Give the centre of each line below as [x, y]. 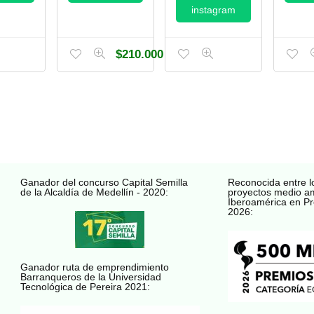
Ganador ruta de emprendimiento [94, 267]
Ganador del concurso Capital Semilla [104, 182]
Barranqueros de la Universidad [90, 277]
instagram [214, 9]
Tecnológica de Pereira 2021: [85, 286]
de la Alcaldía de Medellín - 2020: [94, 192]
